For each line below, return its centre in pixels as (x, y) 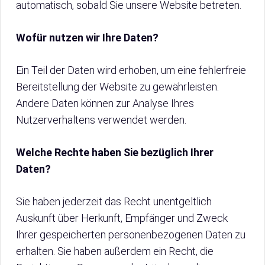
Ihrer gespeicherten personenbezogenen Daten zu (131, 235)
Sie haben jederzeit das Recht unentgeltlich (114, 201)
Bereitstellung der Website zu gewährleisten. (117, 87)
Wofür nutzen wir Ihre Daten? (87, 38)
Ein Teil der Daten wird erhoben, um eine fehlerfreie (131, 70)
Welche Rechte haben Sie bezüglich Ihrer (115, 152)
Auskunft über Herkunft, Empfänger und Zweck (122, 218)
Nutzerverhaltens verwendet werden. (101, 120)
